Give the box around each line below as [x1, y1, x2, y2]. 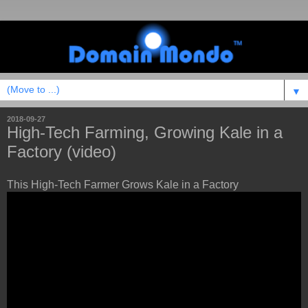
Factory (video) [7, 142, 116, 162]
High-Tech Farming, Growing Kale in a [7, 123, 283, 142]
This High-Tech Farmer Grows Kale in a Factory [7, 178, 239, 190]
